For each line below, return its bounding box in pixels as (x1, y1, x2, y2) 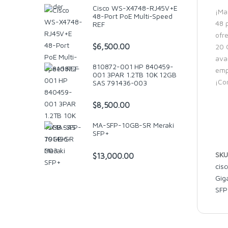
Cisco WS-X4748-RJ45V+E (93, 3, 178, 12)
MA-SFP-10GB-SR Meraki (93, 121, 175, 130)
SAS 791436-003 (93, 78, 148, 87)
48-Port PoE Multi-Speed (93, 11, 173, 20)
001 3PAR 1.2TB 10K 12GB (93, 70, 177, 79)
